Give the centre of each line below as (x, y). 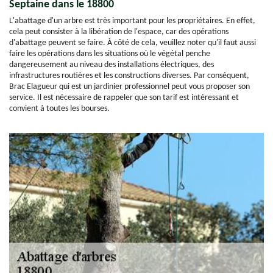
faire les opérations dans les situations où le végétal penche (110, 54)
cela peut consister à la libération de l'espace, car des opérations (119, 32)
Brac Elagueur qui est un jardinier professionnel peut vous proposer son (129, 87)
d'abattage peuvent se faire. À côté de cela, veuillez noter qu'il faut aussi (133, 43)
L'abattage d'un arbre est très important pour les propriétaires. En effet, (132, 21)
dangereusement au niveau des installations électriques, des (112, 65)
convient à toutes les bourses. (59, 109)
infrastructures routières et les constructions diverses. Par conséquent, (129, 76)
